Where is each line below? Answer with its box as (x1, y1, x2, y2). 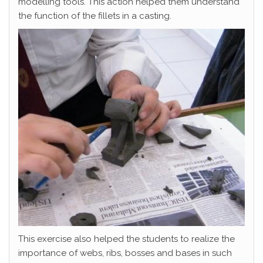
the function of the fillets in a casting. (18, 10, 171, 21)
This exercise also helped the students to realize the (18, 233, 235, 244)
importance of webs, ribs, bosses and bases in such (18, 247, 232, 258)
